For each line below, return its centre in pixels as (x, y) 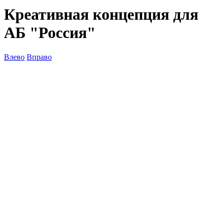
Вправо (39, 57)
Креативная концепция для (101, 15)
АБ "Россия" (50, 33)
